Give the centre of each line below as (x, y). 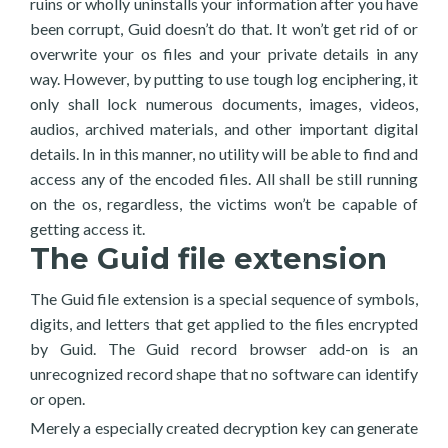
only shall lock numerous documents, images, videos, (224, 103)
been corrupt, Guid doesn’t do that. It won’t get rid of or (224, 28)
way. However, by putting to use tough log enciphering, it (224, 78)
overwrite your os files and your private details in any (224, 53)
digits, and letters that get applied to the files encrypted (224, 323)
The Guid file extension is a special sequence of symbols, (224, 298)
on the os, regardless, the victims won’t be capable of (224, 203)
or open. (57, 398)
